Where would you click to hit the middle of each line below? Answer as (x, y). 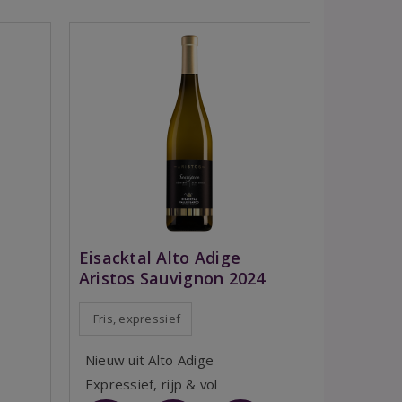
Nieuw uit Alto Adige (149, 360)
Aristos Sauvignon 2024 (172, 278)
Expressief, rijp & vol (151, 384)
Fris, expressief (137, 319)
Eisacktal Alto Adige (160, 258)
